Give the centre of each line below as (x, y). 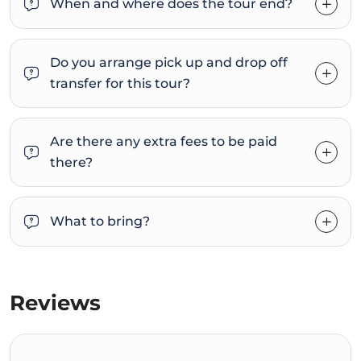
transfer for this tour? (120, 84)
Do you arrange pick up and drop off (169, 63)
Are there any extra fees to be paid (164, 142)
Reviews (55, 303)
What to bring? (100, 222)
